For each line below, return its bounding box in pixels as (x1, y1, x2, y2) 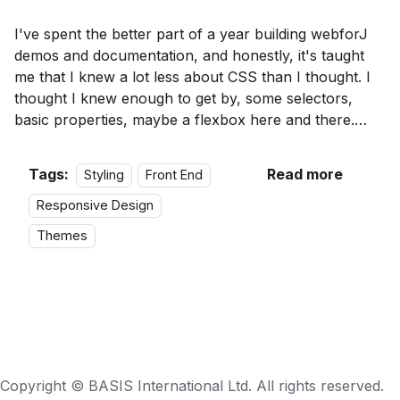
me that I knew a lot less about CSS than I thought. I (14, 67, 371, 86)
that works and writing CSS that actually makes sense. (14, 153, 382, 171)
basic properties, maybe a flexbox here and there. (14, 110, 354, 129)
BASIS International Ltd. (88, 377, 252, 395)
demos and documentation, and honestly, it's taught (14, 46, 364, 64)
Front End (146, 166, 204, 182)
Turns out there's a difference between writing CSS (14, 131, 363, 150)
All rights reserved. (252, 377, 384, 395)
